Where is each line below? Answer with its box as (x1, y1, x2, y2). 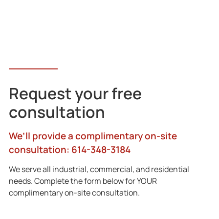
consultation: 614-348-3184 (8, 143, 131, 156)
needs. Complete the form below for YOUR (8, 175, 157, 187)
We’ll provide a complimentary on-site (8, 129, 177, 142)
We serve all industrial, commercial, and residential (8, 164, 189, 175)
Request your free (8, 82, 142, 104)
